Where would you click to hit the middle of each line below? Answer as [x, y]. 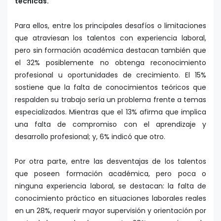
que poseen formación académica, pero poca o [110, 174]
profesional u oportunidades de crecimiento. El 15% [110, 75]
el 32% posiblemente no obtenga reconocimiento [110, 63]
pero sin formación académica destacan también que [110, 51]
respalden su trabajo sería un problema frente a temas [110, 100]
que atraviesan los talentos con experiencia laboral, [110, 38]
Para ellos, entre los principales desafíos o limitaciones [110, 26]
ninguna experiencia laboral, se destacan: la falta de [110, 186]
